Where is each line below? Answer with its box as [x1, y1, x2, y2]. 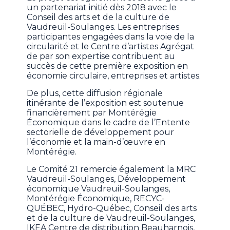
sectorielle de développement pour [27, 127, 175, 138]
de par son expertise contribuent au [27, 51, 176, 62]
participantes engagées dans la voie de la [27, 32, 195, 42]
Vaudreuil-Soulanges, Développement [27, 174, 186, 184]
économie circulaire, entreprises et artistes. [27, 71, 201, 81]
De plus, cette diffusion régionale [27, 88, 163, 99]
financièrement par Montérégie [27, 108, 157, 118]
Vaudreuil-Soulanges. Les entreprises [27, 22, 180, 32]
